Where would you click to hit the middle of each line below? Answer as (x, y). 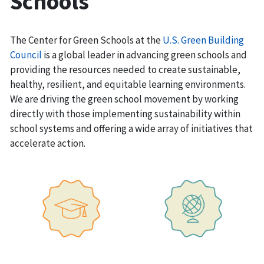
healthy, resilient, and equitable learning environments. (128, 84)
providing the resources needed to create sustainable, (125, 69)
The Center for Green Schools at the (86, 40)
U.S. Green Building (203, 40)
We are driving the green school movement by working (124, 99)
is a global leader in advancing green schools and (144, 55)
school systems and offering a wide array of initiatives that (131, 128)
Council (26, 55)
